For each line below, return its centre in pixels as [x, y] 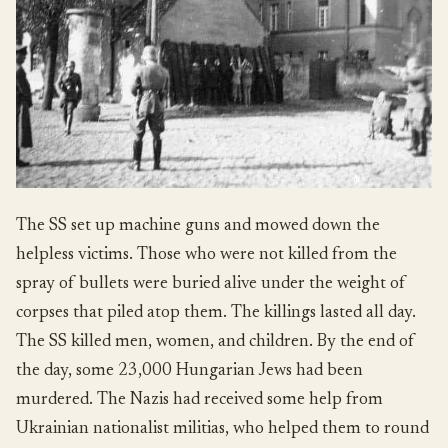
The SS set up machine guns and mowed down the [198, 226]
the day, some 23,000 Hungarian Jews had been [189, 371]
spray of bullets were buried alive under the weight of [211, 284]
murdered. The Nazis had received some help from [199, 400]
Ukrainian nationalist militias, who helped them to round [222, 429]
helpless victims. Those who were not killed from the [206, 255]
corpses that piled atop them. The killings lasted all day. [216, 313]
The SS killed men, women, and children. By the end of [215, 342]
